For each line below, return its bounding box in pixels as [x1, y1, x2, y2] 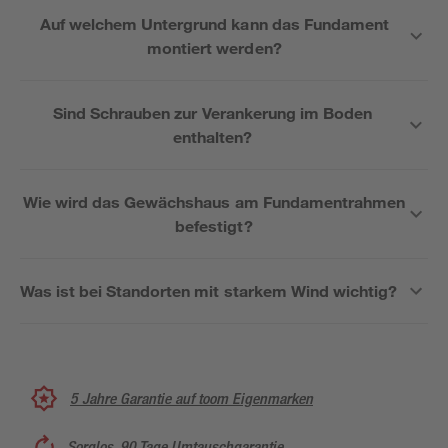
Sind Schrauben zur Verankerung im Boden [53, 103, 372, 122]
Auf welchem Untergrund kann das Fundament [40, 14, 389, 33]
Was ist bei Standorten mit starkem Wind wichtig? [20, 281, 397, 300]
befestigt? [175, 216, 253, 235]
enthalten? [172, 127, 253, 146]
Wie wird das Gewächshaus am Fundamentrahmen [23, 192, 405, 211]
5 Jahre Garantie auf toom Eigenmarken [70, 388, 313, 408]
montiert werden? [147, 38, 282, 57]
